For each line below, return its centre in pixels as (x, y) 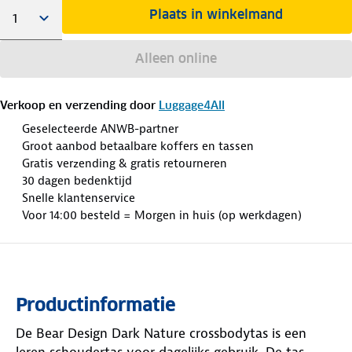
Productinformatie (95, 304)
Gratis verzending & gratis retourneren (125, 163)
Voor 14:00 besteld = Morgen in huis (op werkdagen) (162, 215)
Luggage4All (192, 105)
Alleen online (176, 58)
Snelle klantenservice (79, 198)
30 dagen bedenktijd (77, 180)
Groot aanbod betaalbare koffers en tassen (138, 146)
